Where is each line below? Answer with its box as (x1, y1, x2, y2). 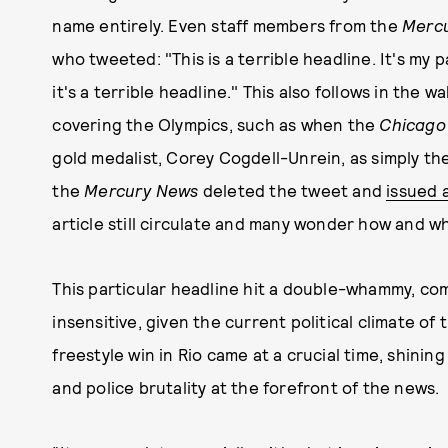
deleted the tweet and (202, 180, 387, 200)
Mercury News (84, 180, 203, 200)
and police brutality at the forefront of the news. (52, 377, 440, 397)
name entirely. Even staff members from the (52, 15, 402, 35)
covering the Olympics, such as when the (52, 114, 380, 134)
